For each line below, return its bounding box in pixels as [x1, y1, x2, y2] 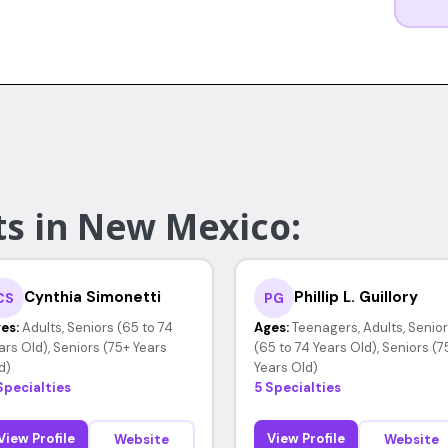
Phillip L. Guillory [293, 287, 418, 307]
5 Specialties [253, 378, 341, 396]
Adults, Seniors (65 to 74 [21, 318, 173, 336]
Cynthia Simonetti [23, 287, 161, 307]
